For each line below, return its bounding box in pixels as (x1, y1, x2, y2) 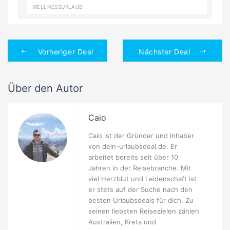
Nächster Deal (139, 47, 190, 56)
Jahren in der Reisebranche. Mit (88, 164, 191, 172)
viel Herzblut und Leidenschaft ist (88, 175, 197, 183)
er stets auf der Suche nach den (88, 185, 193, 194)
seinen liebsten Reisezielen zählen (88, 207, 199, 216)
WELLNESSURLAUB (32, 4, 83, 10)
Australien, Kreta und (88, 218, 156, 226)
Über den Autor (8, 82, 83, 95)
